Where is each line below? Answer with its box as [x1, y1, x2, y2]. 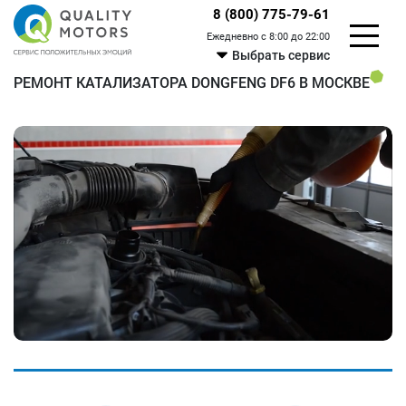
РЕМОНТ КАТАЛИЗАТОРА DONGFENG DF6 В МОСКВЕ [14, 74, 370, 92]
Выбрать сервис [232, 48, 331, 63]
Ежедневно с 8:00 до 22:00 [207, 31, 331, 43]
